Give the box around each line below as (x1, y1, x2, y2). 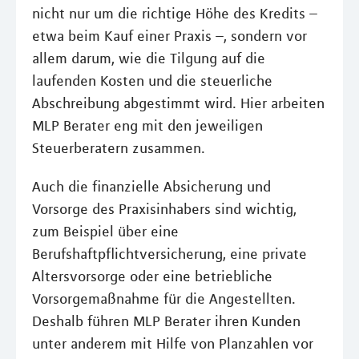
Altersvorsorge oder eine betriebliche (32, 267, 272, 285)
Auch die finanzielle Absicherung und (32, 177, 271, 196)
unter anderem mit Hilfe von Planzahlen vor (32, 334, 313, 353)
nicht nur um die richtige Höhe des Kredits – (32, 4, 317, 22)
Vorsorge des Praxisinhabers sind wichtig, (32, 200, 296, 218)
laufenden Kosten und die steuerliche (32, 71, 272, 90)
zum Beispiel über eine (32, 222, 179, 240)
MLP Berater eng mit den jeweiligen (32, 116, 263, 135)
